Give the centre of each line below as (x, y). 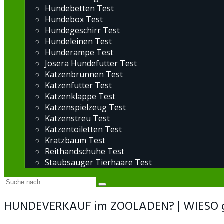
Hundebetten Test (79, 8)
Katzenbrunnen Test (84, 74)
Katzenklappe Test (80, 96)
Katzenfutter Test (78, 85)
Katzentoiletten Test (83, 129)
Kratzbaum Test (75, 140)
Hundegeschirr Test (82, 30)
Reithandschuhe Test (85, 151)
